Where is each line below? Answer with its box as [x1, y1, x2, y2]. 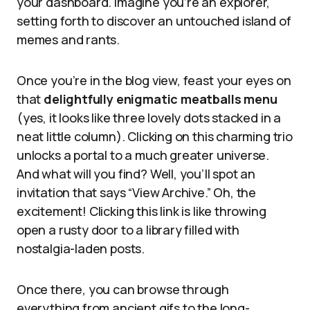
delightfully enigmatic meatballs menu [44, 91, 277, 107]
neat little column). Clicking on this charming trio [17, 128, 293, 145]
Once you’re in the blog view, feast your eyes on [17, 72, 291, 89]
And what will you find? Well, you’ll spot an [17, 165, 256, 182]
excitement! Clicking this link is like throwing [17, 203, 266, 219]
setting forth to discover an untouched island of [17, 12, 291, 29]
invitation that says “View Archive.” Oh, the [17, 184, 257, 201]
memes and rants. [17, 31, 120, 48]
